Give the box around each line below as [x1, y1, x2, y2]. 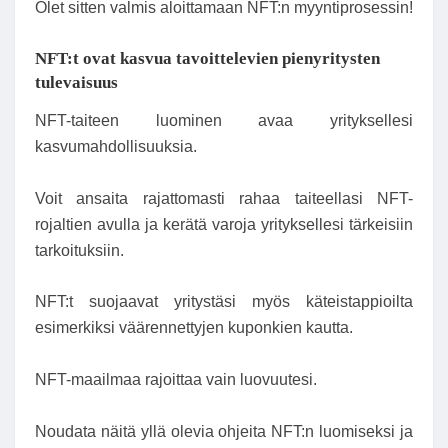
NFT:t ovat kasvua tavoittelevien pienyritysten [35, 49, 380, 69]
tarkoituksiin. [35, 241, 124, 259]
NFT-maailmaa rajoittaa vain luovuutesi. [35, 370, 317, 388]
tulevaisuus [35, 73, 118, 93]
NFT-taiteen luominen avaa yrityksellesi [35, 112, 413, 130]
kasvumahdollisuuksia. [35, 138, 197, 156]
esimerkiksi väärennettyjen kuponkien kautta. [35, 319, 353, 337]
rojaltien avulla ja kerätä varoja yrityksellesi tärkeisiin [35, 215, 413, 233]
